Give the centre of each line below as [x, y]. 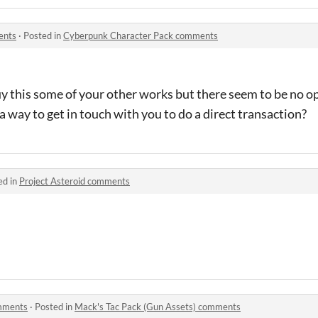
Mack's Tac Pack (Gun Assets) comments [158, 307]
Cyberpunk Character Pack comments [141, 35]
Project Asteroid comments [75, 181]
